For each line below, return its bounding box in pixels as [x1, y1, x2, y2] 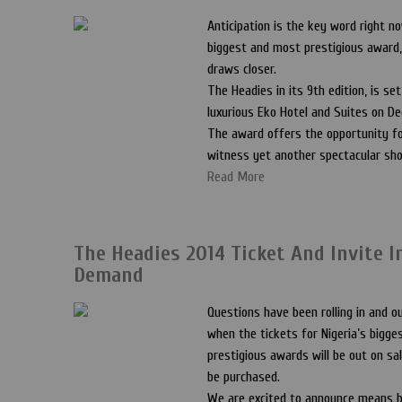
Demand [74, 263, 144, 287]
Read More [207, 169, 265, 185]
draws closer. [207, 61, 276, 77]
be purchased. [207, 369, 280, 385]
